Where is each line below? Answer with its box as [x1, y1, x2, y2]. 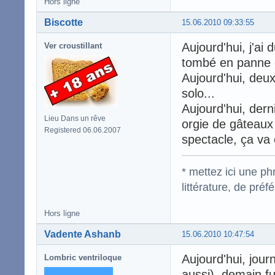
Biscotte [44, 17, 83, 28]
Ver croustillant [44, 41, 102, 50]
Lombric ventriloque [44, 252, 122, 262]
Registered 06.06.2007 [44, 125, 121, 134]
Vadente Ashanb [44, 228, 121, 239]
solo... [182, 86, 215, 100]
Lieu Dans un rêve [44, 114, 106, 123]
